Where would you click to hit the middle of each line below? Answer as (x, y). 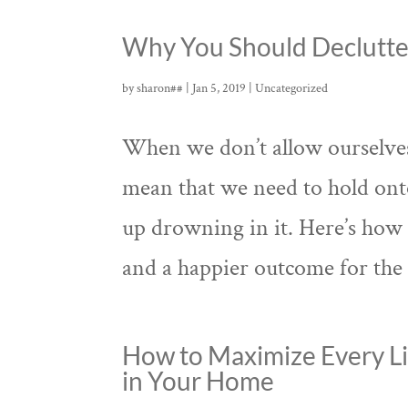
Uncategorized (292, 88)
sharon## (160, 88)
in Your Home (199, 381)
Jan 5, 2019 (219, 88)
